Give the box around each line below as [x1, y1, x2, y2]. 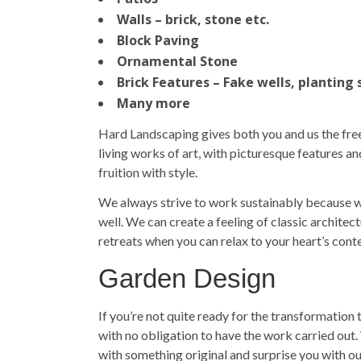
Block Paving [117, 31, 199, 49]
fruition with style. [98, 164, 197, 180]
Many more [117, 94, 190, 112]
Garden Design [98, 263, 276, 293]
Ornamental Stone [117, 52, 238, 70]
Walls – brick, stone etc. [117, 10, 269, 28]
